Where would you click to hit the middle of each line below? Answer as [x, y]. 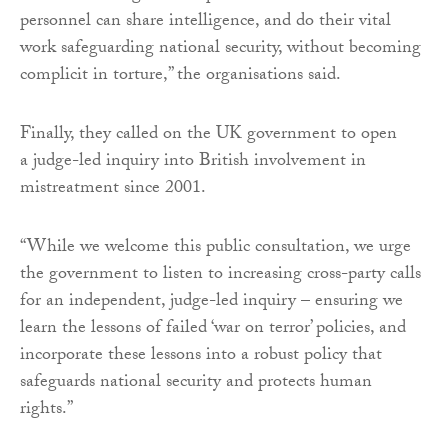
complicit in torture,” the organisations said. [180, 76]
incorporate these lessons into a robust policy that [201, 356]
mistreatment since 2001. [113, 189]
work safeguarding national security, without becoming [220, 49]
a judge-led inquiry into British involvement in [193, 162]
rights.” [46, 410]
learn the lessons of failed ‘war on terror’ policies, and [213, 329]
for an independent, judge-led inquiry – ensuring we [211, 302]
